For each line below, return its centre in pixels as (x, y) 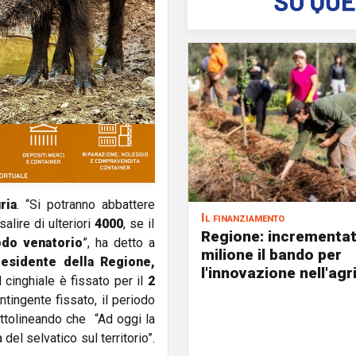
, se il (139, 224)
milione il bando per (271, 255)
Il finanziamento (243, 218)
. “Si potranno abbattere (86, 205)
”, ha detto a (119, 243)
